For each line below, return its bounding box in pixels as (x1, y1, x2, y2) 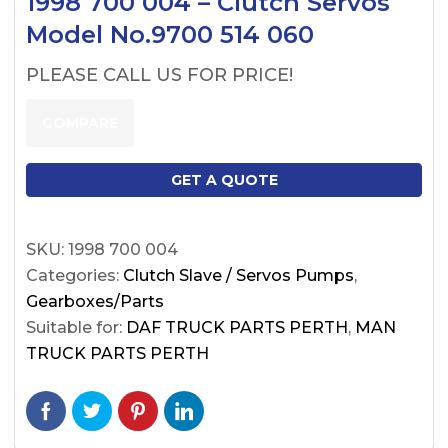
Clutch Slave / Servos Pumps (123, 265, 354, 285)
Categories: (26, 265, 123, 285)
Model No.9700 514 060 (26, 19, 314, 49)
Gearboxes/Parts (26, 291, 164, 311)
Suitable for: (26, 317, 126, 337)
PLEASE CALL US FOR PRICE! (26, 63, 293, 86)
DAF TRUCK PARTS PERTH (126, 317, 348, 337)
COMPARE (42, 113, 118, 132)
